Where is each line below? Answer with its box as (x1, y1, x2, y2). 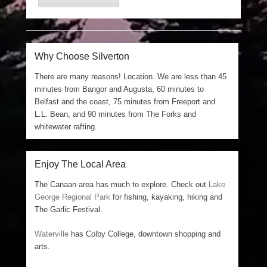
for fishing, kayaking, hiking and (110, 192, 223, 201)
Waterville (35, 229, 69, 238)
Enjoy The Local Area (35, 159, 126, 169)
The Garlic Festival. (35, 204, 103, 214)
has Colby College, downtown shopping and (69, 229, 221, 238)
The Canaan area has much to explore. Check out (35, 179, 209, 189)
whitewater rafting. (35, 122, 98, 131)
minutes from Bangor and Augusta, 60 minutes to (35, 84, 204, 94)
